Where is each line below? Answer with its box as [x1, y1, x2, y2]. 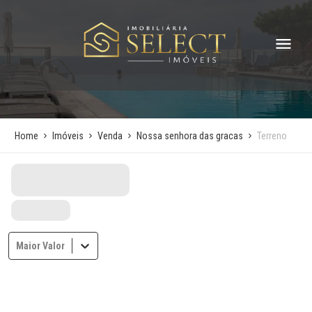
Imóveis [52, 130, 84, 141]
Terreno [257, 130, 288, 141]
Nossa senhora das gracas [136, 130, 244, 141]
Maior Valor [16, 240, 65, 251]
